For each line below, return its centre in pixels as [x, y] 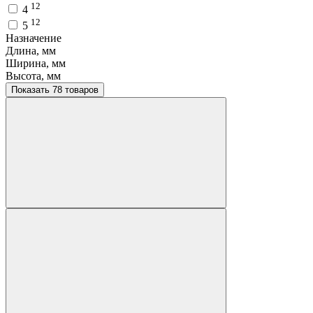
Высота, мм [33, 75]
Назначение [34, 38]
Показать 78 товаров [75, 89]
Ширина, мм [36, 63]
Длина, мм [31, 50]
